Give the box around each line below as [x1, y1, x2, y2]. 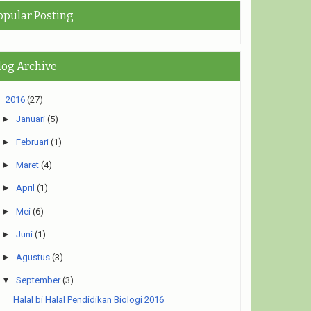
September [16, 275, 61, 286]
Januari [16, 113, 46, 124]
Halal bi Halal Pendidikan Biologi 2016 [13, 294, 165, 305]
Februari [16, 136, 49, 147]
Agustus [16, 252, 51, 262]
